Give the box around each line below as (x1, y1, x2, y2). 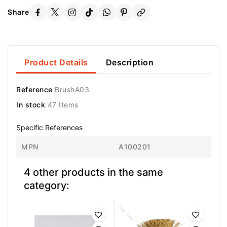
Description (105, 57, 154, 67)
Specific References (16, 123, 83, 132)
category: (24, 179, 69, 192)
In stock (16, 100, 45, 109)
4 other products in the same (24, 166, 163, 178)
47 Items (47, 100, 79, 109)
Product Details (24, 57, 88, 67)
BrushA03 (55, 85, 89, 94)
